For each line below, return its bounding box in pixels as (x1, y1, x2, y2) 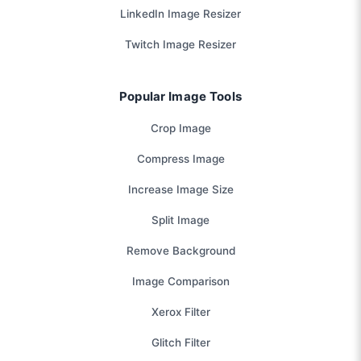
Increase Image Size (127, 182, 234, 196)
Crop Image (150, 121, 211, 135)
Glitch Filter (151, 335, 210, 349)
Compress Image (136, 151, 225, 165)
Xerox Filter (151, 305, 210, 318)
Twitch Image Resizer (125, 37, 236, 51)
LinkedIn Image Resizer (120, 6, 241, 20)
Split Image (151, 213, 210, 226)
